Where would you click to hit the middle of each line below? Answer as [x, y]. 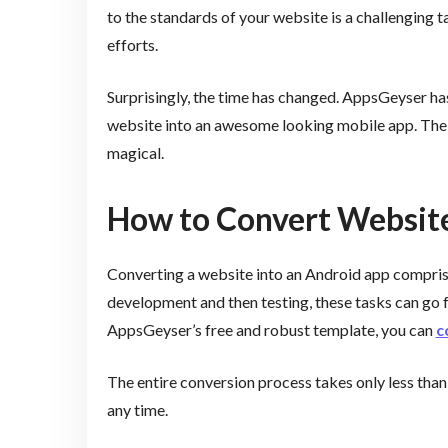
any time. [137, 410]
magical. [135, 152]
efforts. [132, 44]
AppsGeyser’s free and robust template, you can [271, 330]
